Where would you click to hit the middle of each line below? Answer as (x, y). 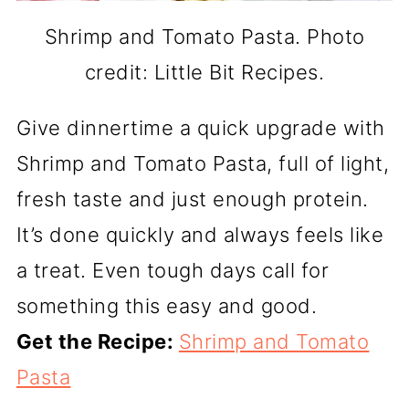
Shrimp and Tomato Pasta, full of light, (203, 163)
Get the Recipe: (97, 341)
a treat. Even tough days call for (173, 270)
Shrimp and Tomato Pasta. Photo (204, 36)
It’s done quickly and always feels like (200, 234)
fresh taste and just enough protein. (192, 199)
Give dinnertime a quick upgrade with (200, 127)
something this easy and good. (167, 305)
